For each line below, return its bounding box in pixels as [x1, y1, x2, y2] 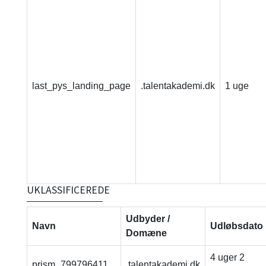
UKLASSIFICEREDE [26, 183, 110, 197]
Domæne [125, 228, 167, 238]
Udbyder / [125, 214, 170, 224]
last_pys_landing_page [31, 81, 131, 91]
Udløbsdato [210, 221, 263, 231]
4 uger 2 [210, 252, 245, 262]
